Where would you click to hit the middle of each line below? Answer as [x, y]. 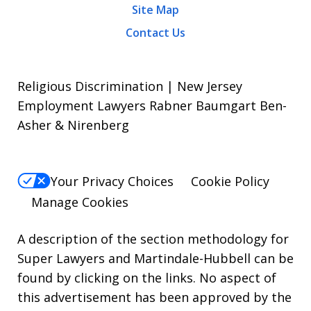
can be [272, 258]
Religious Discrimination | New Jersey [130, 86]
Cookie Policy [230, 181]
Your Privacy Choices [112, 181]
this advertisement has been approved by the [154, 297]
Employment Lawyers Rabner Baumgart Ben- [152, 106]
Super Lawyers [61, 258]
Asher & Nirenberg [73, 125]
